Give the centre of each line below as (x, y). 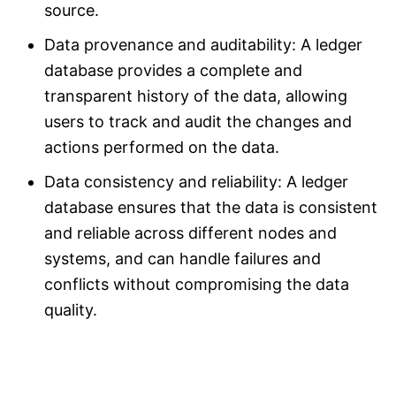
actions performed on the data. (162, 148)
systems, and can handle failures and (183, 259)
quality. (71, 310)
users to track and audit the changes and (198, 122)
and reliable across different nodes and (190, 233)
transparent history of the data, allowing (196, 96)
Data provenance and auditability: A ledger (203, 45)
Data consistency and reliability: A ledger (196, 182)
